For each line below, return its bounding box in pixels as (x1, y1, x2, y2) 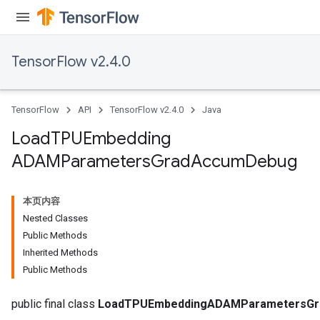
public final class (11, 297, 98, 311)
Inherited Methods (23, 247, 98, 258)
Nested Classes (23, 213, 88, 224)
